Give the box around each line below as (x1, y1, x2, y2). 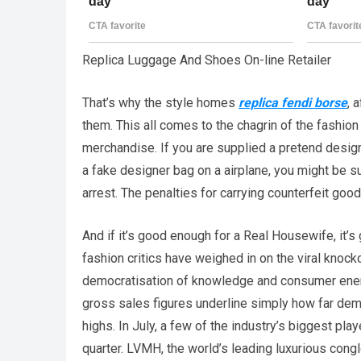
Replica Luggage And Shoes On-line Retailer (82, 52, 331, 68)
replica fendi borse (239, 94, 347, 110)
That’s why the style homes (82, 94, 239, 110)
